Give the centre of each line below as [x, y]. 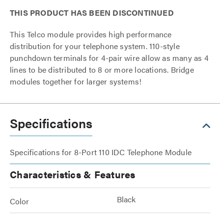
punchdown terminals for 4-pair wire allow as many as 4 [109, 58]
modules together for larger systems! [76, 81]
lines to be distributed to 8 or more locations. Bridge [102, 69]
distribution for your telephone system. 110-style [95, 46]
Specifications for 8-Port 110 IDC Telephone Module [101, 152]
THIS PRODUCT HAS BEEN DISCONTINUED [92, 13]
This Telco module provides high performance [91, 34]
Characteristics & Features [73, 174]
